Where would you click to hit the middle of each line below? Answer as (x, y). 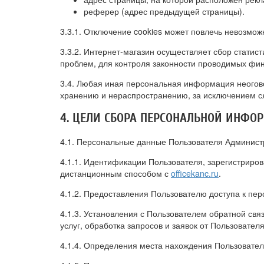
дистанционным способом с (115, 173)
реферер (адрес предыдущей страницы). (164, 11)
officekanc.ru (195, 173)
